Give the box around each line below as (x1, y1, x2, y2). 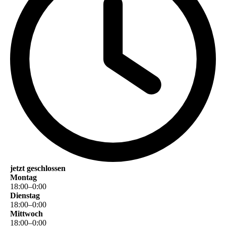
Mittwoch (10, 209, 43, 218)
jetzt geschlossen (10, 163, 66, 173)
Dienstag (10, 191, 40, 200)
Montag (10, 173, 37, 182)
